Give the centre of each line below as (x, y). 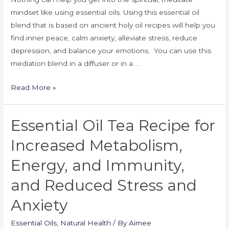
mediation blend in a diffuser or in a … (75, 63)
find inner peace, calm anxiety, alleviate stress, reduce (104, 38)
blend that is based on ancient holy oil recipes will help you (113, 25)
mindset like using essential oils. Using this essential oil (105, 12)
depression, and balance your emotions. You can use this (111, 50)
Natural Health (86, 223)
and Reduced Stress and (104, 185)
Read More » (34, 87)
